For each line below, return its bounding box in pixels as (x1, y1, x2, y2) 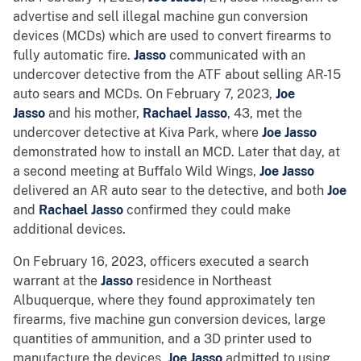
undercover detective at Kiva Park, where (13, 125, 262, 141)
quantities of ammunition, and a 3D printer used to (13, 331, 312, 347)
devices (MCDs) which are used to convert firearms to (13, 28, 331, 44)
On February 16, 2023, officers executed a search (13, 254, 309, 270)
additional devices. (13, 222, 126, 238)
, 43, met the (227, 106, 302, 122)
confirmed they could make (123, 202, 291, 218)
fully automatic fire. (13, 48, 134, 64)
